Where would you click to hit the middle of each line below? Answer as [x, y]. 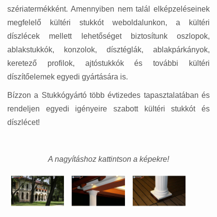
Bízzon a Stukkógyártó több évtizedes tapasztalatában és [108, 95]
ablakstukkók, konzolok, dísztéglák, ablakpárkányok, [108, 50]
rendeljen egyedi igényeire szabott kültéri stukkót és [108, 109]
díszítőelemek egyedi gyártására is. [68, 77]
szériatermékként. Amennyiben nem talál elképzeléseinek [108, 9]
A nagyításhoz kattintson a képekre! [108, 159]
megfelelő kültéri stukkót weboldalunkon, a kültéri [108, 23]
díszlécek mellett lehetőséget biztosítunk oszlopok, [108, 36]
